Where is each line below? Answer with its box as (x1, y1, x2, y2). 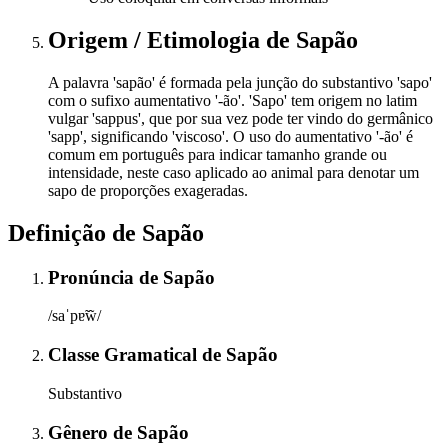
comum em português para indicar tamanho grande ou (48, 145, 387, 163)
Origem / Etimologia (48, 26, 266, 53)
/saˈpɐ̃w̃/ (48, 307, 101, 325)
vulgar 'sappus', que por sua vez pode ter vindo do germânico (48, 109, 433, 127)
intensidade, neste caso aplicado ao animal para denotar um (48, 163, 419, 181)
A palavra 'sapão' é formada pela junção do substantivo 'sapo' (48, 73, 432, 91)
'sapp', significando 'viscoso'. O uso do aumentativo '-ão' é (48, 127, 413, 145)
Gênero (48, 421, 113, 443)
